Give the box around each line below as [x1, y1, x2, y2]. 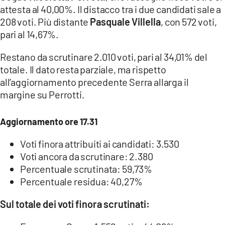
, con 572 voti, [161, 15, 217, 28]
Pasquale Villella [90, 15, 161, 28]
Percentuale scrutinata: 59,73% [20, 162, 152, 175]
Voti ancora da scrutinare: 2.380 [20, 150, 153, 162]
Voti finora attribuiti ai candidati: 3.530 [20, 137, 179, 150]
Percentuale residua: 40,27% [20, 175, 143, 187]
